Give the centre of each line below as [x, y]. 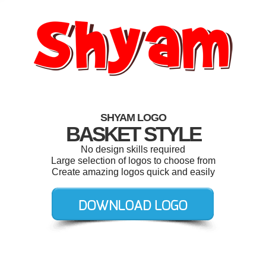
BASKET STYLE [133, 134]
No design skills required [133, 149]
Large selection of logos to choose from [133, 161]
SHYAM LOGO [133, 118]
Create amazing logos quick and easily [133, 172]
